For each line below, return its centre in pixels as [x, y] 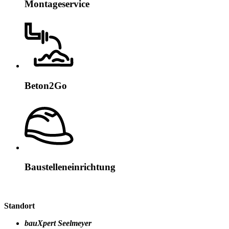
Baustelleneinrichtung [70, 167]
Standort [19, 206]
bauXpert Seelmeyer [58, 223]
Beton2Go [46, 85]
